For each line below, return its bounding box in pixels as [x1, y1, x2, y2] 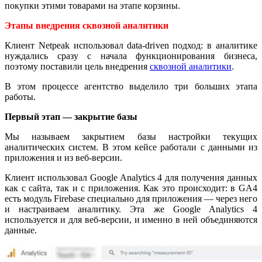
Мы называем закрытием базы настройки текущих [5, 131, 257, 142]
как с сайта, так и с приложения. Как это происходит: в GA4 [5, 182, 257, 193]
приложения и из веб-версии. [5, 152, 122, 163]
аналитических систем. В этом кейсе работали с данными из [5, 142, 257, 152]
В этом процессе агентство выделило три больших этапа [5, 81, 257, 91]
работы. [5, 91, 38, 102]
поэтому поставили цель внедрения [5, 61, 150, 71]
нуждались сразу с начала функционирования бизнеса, [5, 50, 257, 61]
